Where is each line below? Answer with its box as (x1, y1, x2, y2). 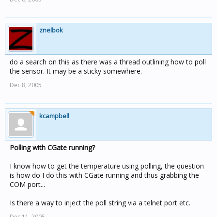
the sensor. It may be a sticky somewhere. (10, 66, 142, 76)
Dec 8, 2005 (10, 81, 42, 89)
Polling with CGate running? (10, 143, 95, 152)
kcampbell (39, 111, 69, 120)
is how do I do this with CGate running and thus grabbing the (10, 170, 199, 180)
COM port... (10, 180, 45, 189)
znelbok (39, 26, 63, 34)
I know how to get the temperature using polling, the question (10, 161, 204, 170)
